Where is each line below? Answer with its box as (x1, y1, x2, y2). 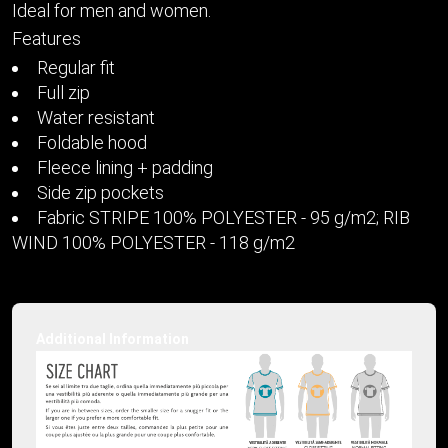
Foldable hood (37, 132, 147, 153)
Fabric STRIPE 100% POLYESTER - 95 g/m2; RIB (37, 207, 410, 228)
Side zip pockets (37, 182, 164, 203)
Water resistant (37, 107, 155, 128)
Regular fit (37, 57, 115, 78)
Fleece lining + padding (37, 157, 213, 178)
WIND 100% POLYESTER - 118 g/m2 (12, 232, 295, 253)
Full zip (37, 82, 90, 103)
